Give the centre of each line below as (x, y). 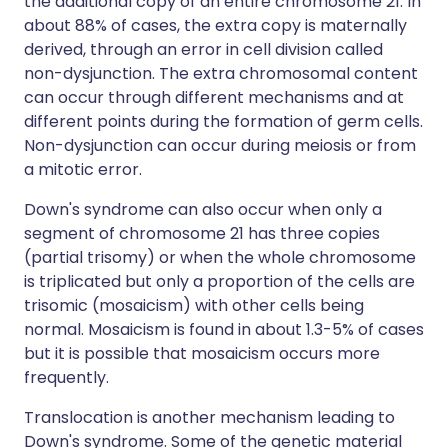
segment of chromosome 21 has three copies (202, 233)
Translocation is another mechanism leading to (209, 417)
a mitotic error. (83, 169)
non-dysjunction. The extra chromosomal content (221, 73)
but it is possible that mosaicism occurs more (202, 353)
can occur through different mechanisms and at (214, 97)
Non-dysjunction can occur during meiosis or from (220, 145)
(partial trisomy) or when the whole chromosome (220, 257)
